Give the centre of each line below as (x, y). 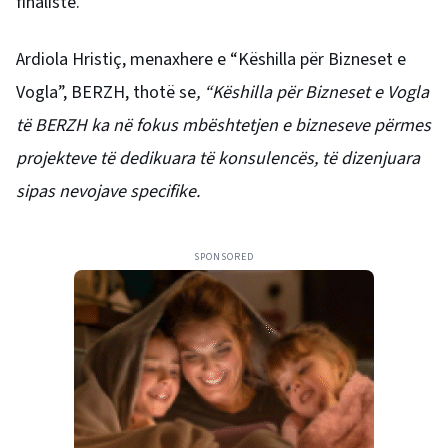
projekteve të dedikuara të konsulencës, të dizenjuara (218, 158)
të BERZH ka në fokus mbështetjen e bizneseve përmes (223, 125)
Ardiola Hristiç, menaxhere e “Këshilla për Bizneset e (211, 59)
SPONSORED (224, 256)
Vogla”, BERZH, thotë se (106, 92)
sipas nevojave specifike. (108, 191)
